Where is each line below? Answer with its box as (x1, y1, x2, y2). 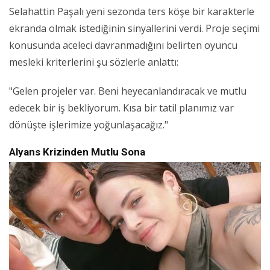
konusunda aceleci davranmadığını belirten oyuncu (9, 39, 237, 52)
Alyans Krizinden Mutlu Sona (9, 146, 145, 159)
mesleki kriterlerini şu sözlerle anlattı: (9, 55, 178, 69)
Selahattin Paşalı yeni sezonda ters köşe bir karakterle (9, 5, 254, 19)
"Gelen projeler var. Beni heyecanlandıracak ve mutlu (9, 84, 246, 98)
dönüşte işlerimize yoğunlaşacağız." (9, 118, 168, 132)
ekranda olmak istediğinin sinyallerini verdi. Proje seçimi (9, 22, 260, 36)
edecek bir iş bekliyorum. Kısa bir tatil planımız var (9, 101, 234, 115)
